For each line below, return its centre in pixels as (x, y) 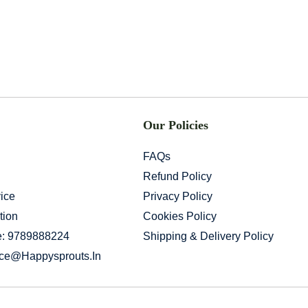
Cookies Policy (180, 217)
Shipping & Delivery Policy (209, 236)
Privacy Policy (178, 197)
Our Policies (176, 125)
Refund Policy (178, 177)
